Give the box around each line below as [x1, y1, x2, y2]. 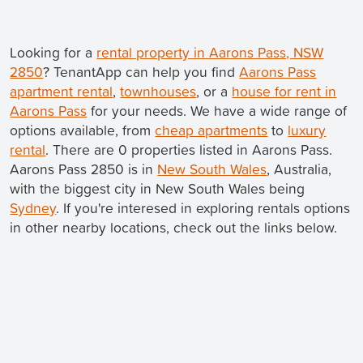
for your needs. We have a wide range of [87, 100, 348, 122]
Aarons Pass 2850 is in [10, 159, 158, 180]
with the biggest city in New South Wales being [10, 178, 305, 199]
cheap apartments [155, 120, 268, 141]
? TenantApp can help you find [43, 62, 240, 83]
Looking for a [10, 42, 97, 63]
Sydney [10, 198, 57, 219]
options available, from [10, 120, 156, 141]
